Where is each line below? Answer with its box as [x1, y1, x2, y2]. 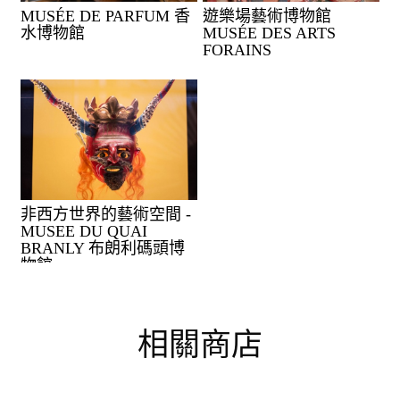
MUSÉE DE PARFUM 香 [21, 7, 35, 26]
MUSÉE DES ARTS [203, 24, 336, 43]
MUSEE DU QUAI [21, 222, 147, 241]
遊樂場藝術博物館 [203, 7, 219, 26]
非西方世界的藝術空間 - [21, 205, 37, 224]
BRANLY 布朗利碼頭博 [21, 239, 185, 258]
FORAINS [203, 41, 271, 60]
